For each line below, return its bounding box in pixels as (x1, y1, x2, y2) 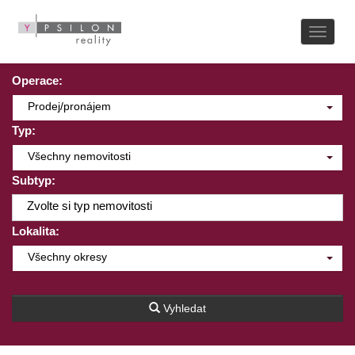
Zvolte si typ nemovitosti (27, 199, 152, 212)
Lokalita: (12, 224, 59, 238)
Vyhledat (163, 302, 206, 315)
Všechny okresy (28, 250, 107, 263)
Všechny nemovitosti (28, 150, 131, 162)
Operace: (12, 74, 63, 87)
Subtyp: (12, 174, 55, 187)
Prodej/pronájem (28, 100, 111, 113)
